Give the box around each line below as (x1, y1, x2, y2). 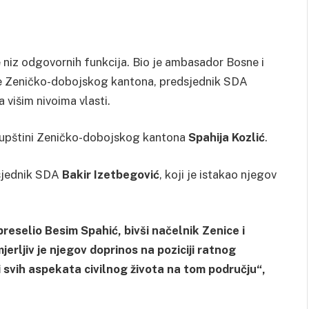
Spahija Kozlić (188, 130, 265, 145)
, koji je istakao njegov (159, 167, 277, 181)
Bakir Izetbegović (62, 167, 159, 181)
